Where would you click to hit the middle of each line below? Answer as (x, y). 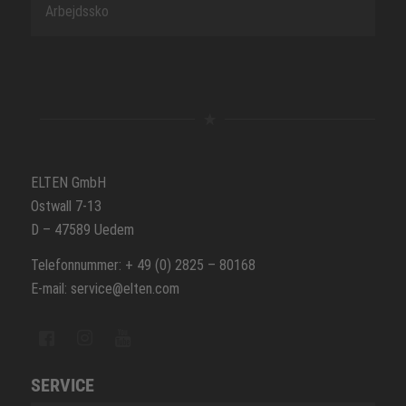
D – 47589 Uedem (82, 229)
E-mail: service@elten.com (105, 289)
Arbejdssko (77, 12)
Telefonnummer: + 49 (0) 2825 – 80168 (143, 266)
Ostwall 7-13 (66, 206)
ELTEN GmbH (68, 182)
